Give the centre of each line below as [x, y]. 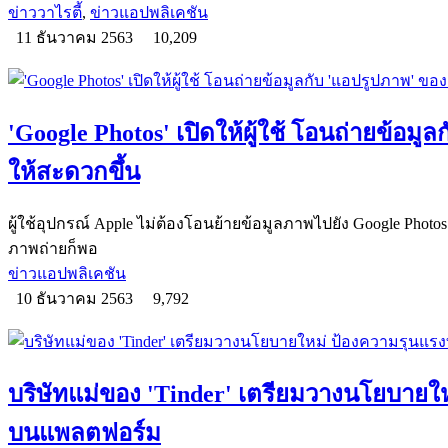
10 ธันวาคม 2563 [76, 298]
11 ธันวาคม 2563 [76, 38]
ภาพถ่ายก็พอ [53, 248]
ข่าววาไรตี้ [45, 13]
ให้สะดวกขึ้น [74, 171]
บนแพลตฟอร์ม [84, 432]
